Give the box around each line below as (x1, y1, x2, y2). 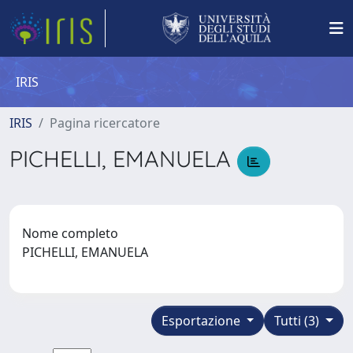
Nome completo (22, 224, 118, 242)
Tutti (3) (274, 311, 323, 329)
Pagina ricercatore (50, 114, 160, 132)
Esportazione (161, 311, 243, 329)
